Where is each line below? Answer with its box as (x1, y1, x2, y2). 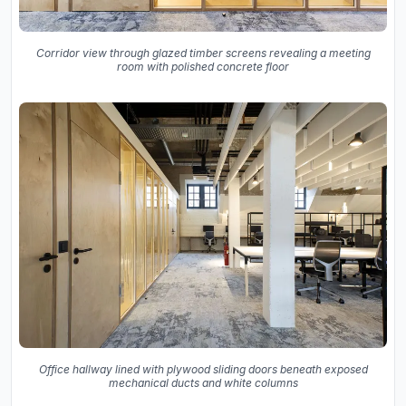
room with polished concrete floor (117, 60, 289, 74)
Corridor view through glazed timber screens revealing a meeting (35, 46, 371, 61)
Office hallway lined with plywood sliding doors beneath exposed (38, 362, 368, 376)
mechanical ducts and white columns (108, 375, 298, 390)
